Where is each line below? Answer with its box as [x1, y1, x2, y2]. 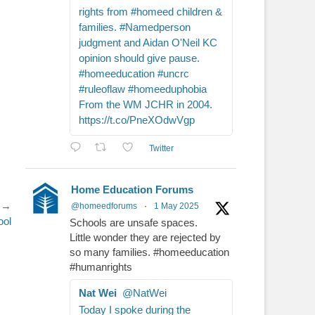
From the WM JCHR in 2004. [79, 98, 212, 111]
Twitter [148, 143, 174, 153]
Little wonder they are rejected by [70, 231, 221, 244]
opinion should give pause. [79, 52, 200, 65]
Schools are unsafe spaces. [70, 217, 198, 229]
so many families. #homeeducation [70, 246, 229, 259]
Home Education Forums [71, 184, 193, 196]
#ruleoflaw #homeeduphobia [79, 83, 207, 96]
